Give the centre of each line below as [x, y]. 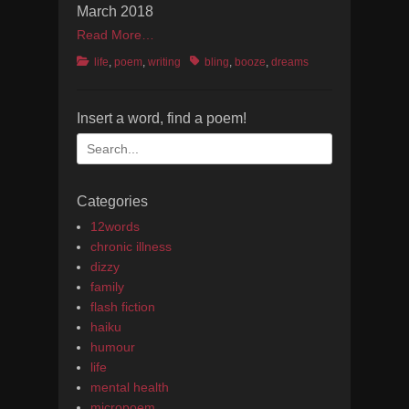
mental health [130, 387]
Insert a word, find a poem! [162, 118]
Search [96, 142]
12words [115, 226]
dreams [290, 62]
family [107, 287]
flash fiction [123, 307]
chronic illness [131, 246]
